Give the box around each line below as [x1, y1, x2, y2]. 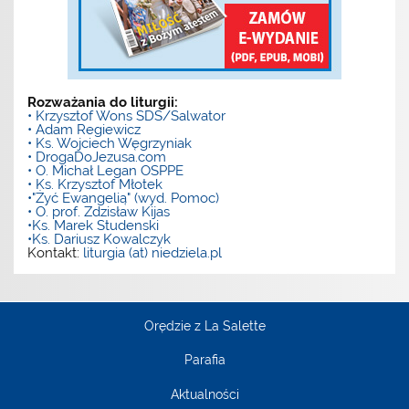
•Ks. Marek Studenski [27, 216, 160, 234]
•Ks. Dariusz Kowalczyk [27, 230, 172, 247]
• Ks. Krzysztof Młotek [27, 175, 163, 193]
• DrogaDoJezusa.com [27, 148, 167, 165]
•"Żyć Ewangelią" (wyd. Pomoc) [27, 189, 220, 206]
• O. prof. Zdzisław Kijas [27, 203, 171, 220]
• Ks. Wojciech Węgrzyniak [27, 134, 193, 152]
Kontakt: [27, 244, 84, 261]
